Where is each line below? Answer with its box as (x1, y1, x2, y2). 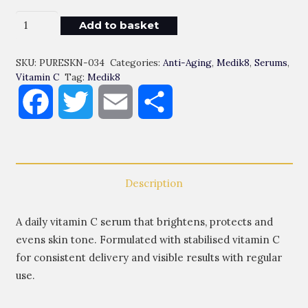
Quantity (14, 82, 78, 99)
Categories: (110, 56, 163, 69)
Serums (254, 56, 287, 69)
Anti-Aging (163, 56, 212, 69)
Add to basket (79, 19, 159, 32)
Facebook (52, 94, 103, 109)
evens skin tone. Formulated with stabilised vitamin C (15, 232, 280, 246)
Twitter (92, 94, 133, 109)
